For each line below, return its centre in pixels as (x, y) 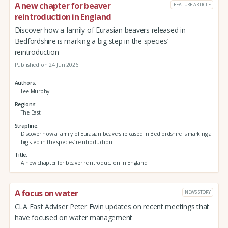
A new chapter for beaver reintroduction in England (84, 163)
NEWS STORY (198, 192)
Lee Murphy (35, 91)
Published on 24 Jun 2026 (46, 64)
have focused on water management (74, 218)
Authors (25, 83)
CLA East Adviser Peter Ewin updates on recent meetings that (112, 207)
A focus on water (46, 194)
